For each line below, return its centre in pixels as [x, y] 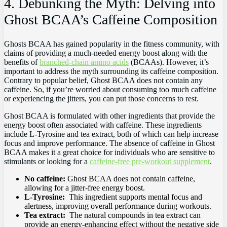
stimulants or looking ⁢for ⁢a [47, 162]
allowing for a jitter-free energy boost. [85, 188]
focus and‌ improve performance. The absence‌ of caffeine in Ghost [109, 143]
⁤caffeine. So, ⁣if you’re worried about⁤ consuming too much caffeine [110, 90]
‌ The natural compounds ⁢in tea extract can [133, 215]
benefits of [22, 62]
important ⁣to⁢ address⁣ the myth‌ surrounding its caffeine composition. [111, 71]
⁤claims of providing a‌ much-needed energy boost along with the [106, 53]
